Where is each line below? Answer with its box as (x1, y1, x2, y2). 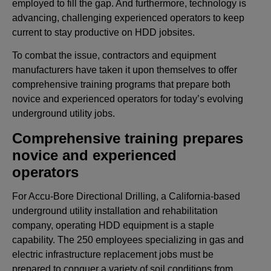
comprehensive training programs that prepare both (12, 79, 230, 90)
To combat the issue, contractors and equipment (12, 50, 216, 61)
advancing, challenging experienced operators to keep (12, 13, 244, 23)
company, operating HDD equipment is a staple (12, 220, 214, 231)
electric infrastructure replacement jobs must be (12, 249, 214, 260)
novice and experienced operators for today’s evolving (12, 94, 243, 105)
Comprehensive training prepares (12, 129, 243, 146)
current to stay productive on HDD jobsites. (12, 27, 195, 38)
